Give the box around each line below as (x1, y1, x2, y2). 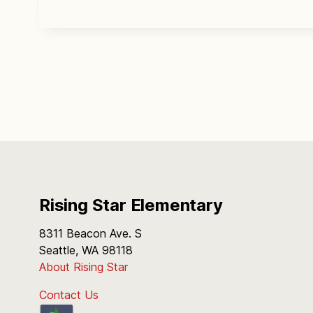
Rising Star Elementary (39, 195, 223, 215)
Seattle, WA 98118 (39, 243, 133, 257)
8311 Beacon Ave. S (39, 226, 142, 240)
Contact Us (39, 288, 99, 302)
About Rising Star (39, 260, 128, 274)
